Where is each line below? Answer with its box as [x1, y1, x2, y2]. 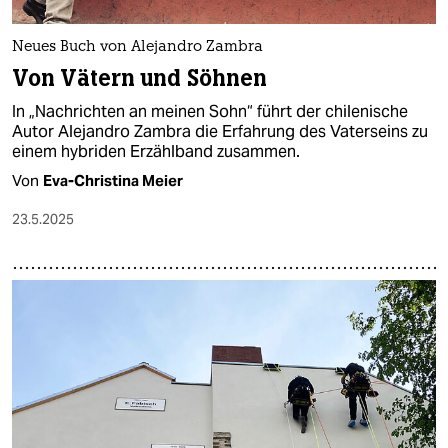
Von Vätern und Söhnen [12, 63, 268, 93]
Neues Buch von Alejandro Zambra [12, 39, 263, 55]
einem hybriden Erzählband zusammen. [12, 140, 300, 162]
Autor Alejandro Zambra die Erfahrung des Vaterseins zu [12, 120, 428, 142]
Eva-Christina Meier [43, 170, 183, 190]
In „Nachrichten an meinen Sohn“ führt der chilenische [12, 100, 408, 122]
